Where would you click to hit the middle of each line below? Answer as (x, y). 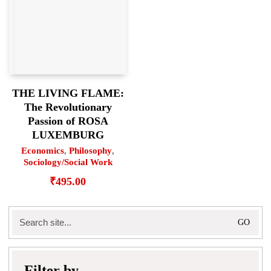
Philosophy (90, 151)
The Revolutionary (68, 107)
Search (24, 214)
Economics (43, 151)
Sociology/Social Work (68, 162)
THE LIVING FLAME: (68, 93)
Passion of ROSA (68, 121)
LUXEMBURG (68, 135)
